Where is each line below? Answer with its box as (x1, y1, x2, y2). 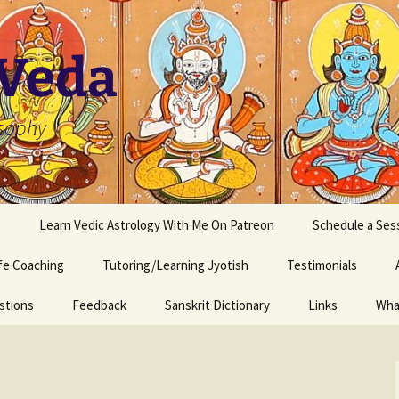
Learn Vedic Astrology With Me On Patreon (39, 216, 274, 233)
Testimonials (287, 256, 357, 273)
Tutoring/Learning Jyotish (102, 256, 248, 273)
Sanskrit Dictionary (165, 297, 270, 313)
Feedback (72, 297, 126, 313)
